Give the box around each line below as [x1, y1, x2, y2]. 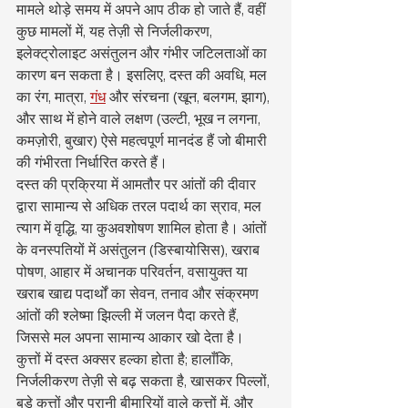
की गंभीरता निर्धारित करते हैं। [16, 153, 168, 171]
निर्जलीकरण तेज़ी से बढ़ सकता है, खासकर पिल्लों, [16, 372, 273, 390]
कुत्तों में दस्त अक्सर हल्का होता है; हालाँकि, [16, 350, 237, 368]
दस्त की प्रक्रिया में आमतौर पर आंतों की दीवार [16, 175, 260, 193]
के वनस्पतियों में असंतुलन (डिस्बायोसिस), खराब [16, 240, 263, 259]
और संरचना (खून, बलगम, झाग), [106, 87, 273, 106]
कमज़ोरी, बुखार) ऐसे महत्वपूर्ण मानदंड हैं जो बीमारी [16, 131, 270, 149]
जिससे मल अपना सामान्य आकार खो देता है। [16, 328, 244, 346]
